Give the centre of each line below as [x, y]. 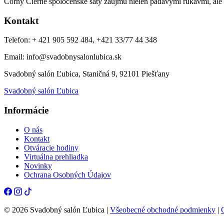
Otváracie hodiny [51, 147]
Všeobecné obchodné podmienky [163, 209]
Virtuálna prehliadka [56, 156]
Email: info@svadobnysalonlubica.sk [63, 57]
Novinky [38, 165]
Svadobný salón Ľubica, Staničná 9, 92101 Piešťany [87, 74]
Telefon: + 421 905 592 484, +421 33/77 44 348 [80, 40]
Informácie [26, 110]
